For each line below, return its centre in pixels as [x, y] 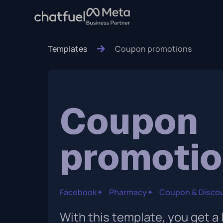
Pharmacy [128, 192]
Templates [67, 49]
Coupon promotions [153, 49]
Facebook [78, 192]
